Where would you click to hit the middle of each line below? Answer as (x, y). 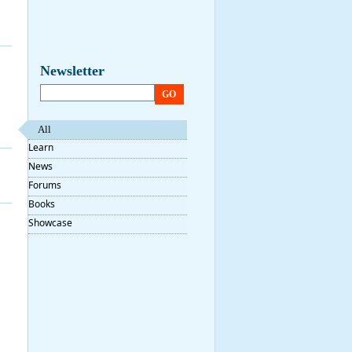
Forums (44, 185)
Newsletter (72, 71)
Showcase (50, 223)
